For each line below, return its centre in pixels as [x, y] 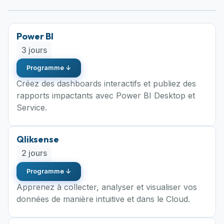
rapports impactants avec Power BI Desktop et [106, 96]
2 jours [34, 153]
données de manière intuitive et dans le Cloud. [103, 199]
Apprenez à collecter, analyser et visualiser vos [107, 187]
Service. [32, 108]
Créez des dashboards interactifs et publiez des [106, 84]
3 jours [34, 50]
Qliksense [38, 139]
